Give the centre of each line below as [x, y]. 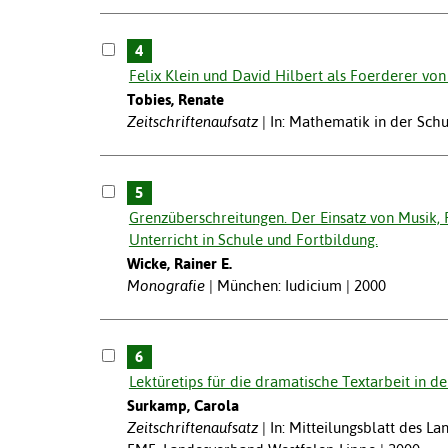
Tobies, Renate [175, 99]
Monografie [165, 285]
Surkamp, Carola [182, 405]
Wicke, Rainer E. [179, 263]
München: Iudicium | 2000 [301, 285]
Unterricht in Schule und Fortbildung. [253, 239]
